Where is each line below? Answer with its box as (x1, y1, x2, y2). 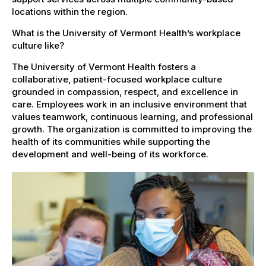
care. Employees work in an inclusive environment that (12, 98, 247, 110)
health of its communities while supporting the (12, 135, 210, 147)
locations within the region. (12, 5, 128, 17)
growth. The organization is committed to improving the (12, 123, 252, 135)
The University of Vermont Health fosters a (12, 61, 196, 72)
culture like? (12, 39, 64, 51)
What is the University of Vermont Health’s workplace (12, 27, 240, 39)
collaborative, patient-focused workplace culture (12, 73, 222, 85)
